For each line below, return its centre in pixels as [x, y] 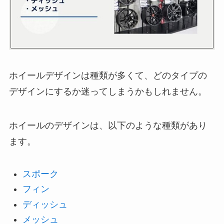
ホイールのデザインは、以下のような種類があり [108, 126]
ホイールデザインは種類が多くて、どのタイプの [108, 76]
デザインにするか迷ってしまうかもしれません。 [108, 92]
